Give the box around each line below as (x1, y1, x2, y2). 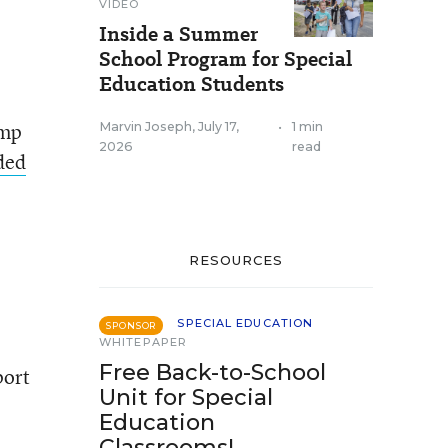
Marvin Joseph (99, 119, 192, 134)
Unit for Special (99, 384, 273, 411)
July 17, (198, 119, 239, 134)
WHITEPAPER (99, 335, 187, 349)
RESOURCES (188, 252, 284, 268)
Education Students (99, 70, 284, 98)
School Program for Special (99, 45, 352, 73)
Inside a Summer (99, 20, 258, 48)
